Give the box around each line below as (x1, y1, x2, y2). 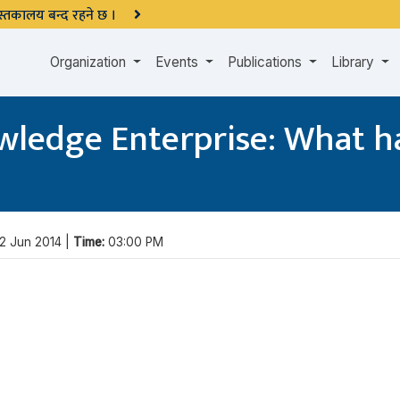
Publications (228, 54, 306, 71)
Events (155, 54, 203, 71)
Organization (50, 54, 130, 71)
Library (331, 54, 379, 71)
